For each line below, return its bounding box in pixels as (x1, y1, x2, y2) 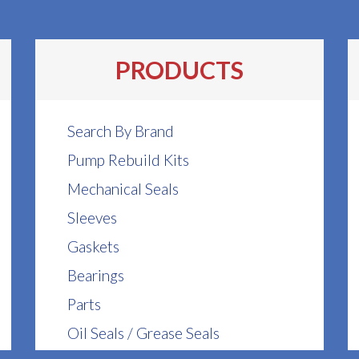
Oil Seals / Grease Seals (67, 324, 220, 343)
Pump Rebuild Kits (67, 151, 189, 170)
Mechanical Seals (67, 179, 179, 199)
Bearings (67, 266, 124, 285)
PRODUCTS (115, 55, 244, 85)
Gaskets (67, 237, 119, 256)
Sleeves (67, 208, 117, 228)
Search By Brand (67, 122, 174, 141)
